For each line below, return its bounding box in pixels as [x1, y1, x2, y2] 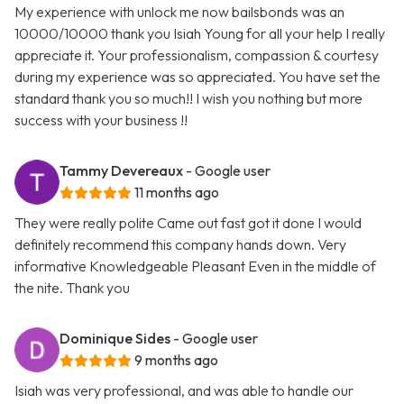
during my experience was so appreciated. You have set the [14, 68, 381, 87]
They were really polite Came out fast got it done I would [14, 214, 362, 233]
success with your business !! [14, 111, 188, 130]
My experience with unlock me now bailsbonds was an [14, 3, 344, 22]
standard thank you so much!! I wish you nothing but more [14, 89, 363, 108]
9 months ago [134, 351, 218, 370]
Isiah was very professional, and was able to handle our [14, 381, 353, 400]
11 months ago [134, 183, 219, 202]
